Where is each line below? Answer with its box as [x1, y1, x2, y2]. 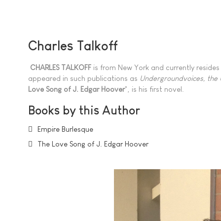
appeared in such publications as [28, 74, 140, 82]
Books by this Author [28, 103, 140, 117]
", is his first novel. [125, 84, 184, 93]
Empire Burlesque [37, 125, 93, 133]
